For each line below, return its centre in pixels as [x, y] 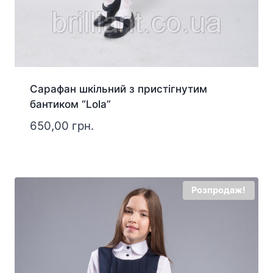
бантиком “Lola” [70, 105]
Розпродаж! [219, 190]
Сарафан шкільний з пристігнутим [118, 89]
